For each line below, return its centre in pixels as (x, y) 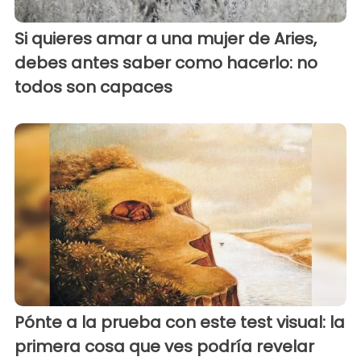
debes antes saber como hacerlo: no (166, 63)
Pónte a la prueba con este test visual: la (180, 322)
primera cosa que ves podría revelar (164, 346)
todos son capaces (93, 87)
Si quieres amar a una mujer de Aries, (166, 39)
